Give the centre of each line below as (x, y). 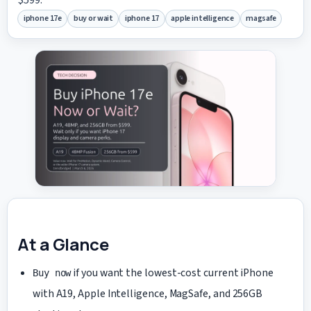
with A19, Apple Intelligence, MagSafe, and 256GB (148, 294)
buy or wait (93, 19)
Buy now (52, 273)
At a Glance (63, 244)
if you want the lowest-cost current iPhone (172, 273)
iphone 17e (43, 19)
